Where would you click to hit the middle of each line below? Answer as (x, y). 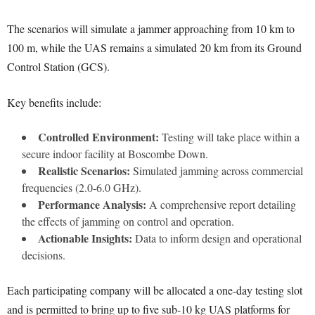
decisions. (44, 255)
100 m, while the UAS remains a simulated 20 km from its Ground (154, 48)
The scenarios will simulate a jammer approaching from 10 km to (151, 29)
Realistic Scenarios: (84, 171)
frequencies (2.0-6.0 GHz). (82, 188)
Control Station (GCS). (58, 67)
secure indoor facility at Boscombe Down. (115, 154)
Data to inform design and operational (217, 238)
